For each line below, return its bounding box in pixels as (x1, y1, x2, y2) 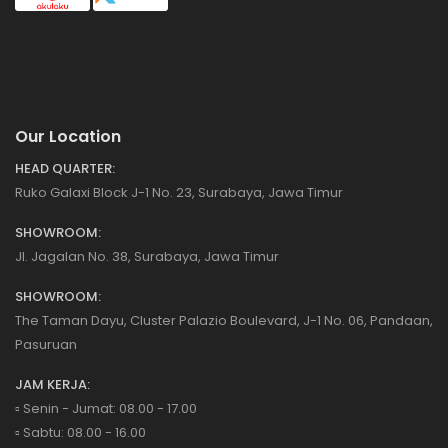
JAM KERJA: (15, 374, 90, 394)
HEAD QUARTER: (15, 158, 115, 178)
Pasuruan (15, 334, 77, 354)
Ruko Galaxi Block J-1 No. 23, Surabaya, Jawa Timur (15, 182, 343, 202)
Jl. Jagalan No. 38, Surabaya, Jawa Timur (15, 246, 279, 266)
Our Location (15, 124, 121, 148)
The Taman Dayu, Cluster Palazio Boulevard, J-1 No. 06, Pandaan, (15, 310, 433, 330)
